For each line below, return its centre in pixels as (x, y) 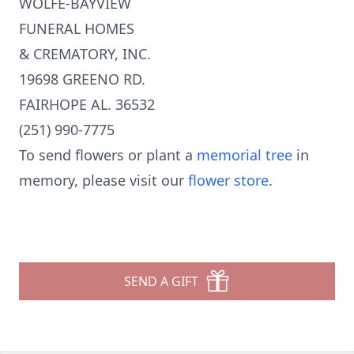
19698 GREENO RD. (82, 79)
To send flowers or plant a (108, 155)
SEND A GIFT (161, 281)
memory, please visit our (104, 180)
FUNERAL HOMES (77, 28)
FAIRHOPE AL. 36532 (87, 104)
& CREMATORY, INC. (85, 54)
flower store (228, 180)
